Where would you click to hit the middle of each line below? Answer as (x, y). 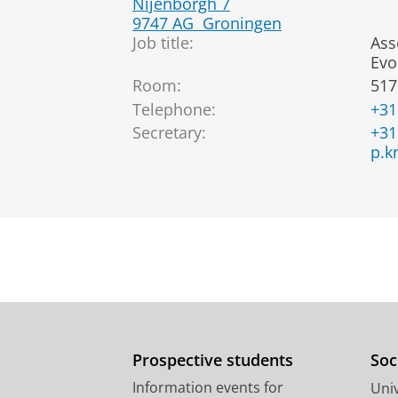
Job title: (163, 42)
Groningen (242, 23)
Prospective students (213, 360)
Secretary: (169, 133)
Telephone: (174, 109)
